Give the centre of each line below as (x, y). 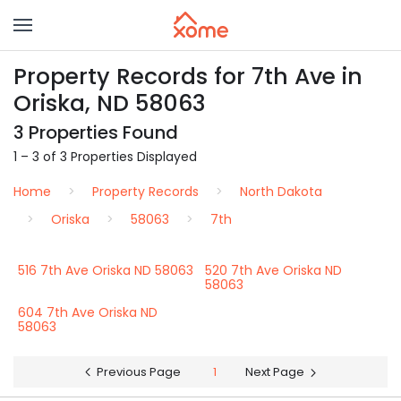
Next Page (275, 372)
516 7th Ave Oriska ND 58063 (106, 270)
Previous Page (139, 372)
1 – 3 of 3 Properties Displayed (105, 157)
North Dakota (281, 192)
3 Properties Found (96, 132)
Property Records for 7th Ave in (188, 77)
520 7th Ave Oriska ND (273, 270)
